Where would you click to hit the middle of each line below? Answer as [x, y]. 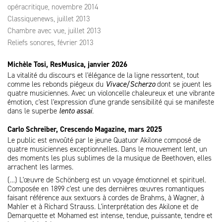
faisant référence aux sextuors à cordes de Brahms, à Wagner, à [106, 198]
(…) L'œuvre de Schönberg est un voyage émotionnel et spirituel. [107, 180]
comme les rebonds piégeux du [56, 84]
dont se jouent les [183, 84]
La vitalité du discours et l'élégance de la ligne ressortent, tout [103, 75]
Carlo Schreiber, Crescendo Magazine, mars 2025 [85, 129]
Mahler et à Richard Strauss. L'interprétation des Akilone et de [103, 207]
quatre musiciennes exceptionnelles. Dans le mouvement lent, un [107, 149]
